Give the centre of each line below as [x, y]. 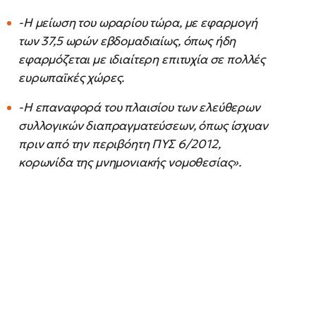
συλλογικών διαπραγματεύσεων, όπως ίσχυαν [143, 126]
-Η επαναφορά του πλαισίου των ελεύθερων [139, 108]
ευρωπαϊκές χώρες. [72, 78]
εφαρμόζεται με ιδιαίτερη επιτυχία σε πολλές [142, 60]
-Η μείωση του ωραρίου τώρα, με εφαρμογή [138, 23]
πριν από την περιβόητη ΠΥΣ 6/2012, [120, 144]
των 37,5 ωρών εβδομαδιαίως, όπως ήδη [127, 41]
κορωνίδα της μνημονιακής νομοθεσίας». [130, 163]
